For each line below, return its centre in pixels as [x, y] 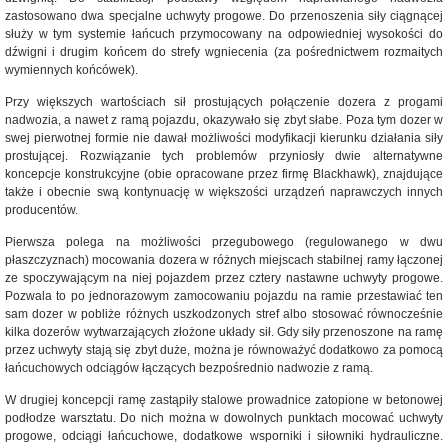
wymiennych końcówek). [71, 70]
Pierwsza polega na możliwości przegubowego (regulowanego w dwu [224, 242]
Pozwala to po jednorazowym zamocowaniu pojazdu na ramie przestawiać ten [224, 296]
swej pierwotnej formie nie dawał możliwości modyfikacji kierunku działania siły [224, 138]
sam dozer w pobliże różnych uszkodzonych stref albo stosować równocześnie [224, 314]
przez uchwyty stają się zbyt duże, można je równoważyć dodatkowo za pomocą [224, 350]
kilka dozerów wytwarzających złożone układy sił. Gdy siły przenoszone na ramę [224, 332]
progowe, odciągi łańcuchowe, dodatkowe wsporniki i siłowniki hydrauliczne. [224, 436]
